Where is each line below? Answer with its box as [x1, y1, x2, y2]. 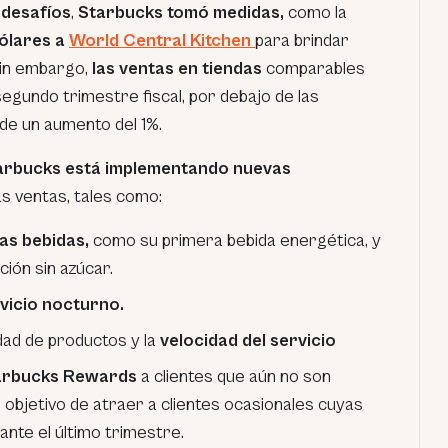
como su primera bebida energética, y [89, 230, 381, 251]
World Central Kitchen [69, 30, 255, 51]
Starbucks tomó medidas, [78, 2, 284, 23]
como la [284, 2, 347, 23]
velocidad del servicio [156, 330, 336, 351]
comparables [266, 58, 365, 79]
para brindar [255, 30, 349, 51]
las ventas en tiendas [92, 58, 266, 79]
